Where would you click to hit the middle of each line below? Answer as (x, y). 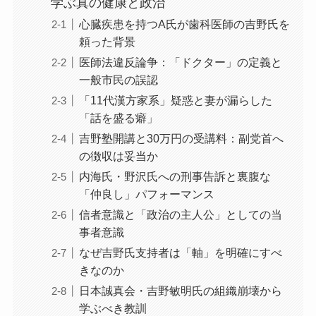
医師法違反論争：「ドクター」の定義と (180, 62)
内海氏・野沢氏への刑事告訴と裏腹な (175, 176)
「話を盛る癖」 (118, 117)
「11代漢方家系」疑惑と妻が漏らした (175, 100)
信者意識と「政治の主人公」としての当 (180, 214)
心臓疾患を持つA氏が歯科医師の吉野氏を (184, 24)
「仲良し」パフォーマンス (146, 194)
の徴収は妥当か (118, 156)
